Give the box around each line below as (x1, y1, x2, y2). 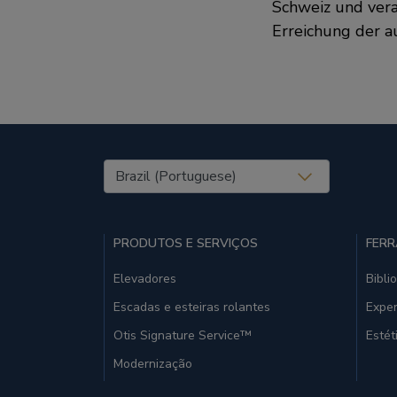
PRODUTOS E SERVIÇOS (113, 234, 258, 252)
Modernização (113, 354, 192, 372)
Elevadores (113, 269, 176, 287)
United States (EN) (103, 159, 242, 181)
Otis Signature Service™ (113, 326, 252, 344)
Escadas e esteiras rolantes (113, 298, 270, 315)
